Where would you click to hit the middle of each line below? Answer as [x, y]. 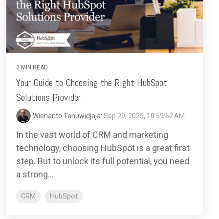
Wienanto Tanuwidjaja [67, 116]
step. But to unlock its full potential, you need [103, 161]
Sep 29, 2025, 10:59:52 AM [144, 116]
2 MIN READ [32, 67]
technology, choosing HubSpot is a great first [103, 148]
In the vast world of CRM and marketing [92, 134]
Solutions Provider [48, 97]
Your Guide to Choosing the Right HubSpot [92, 82]
